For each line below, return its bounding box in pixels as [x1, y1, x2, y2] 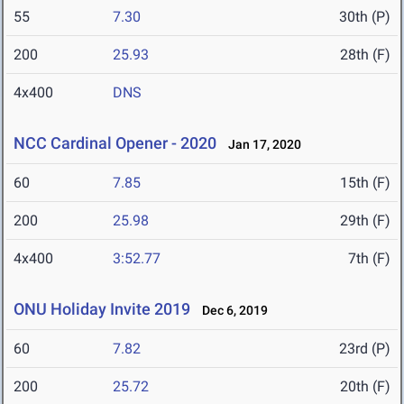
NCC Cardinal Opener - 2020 [14, 133, 216, 153]
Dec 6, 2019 [194, 303, 268, 318]
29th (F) [340, 212, 390, 230]
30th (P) [339, 8, 390, 26]
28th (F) [340, 46, 390, 64]
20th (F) [340, 378, 390, 396]
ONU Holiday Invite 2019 [14, 299, 190, 319]
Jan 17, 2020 [220, 137, 301, 152]
